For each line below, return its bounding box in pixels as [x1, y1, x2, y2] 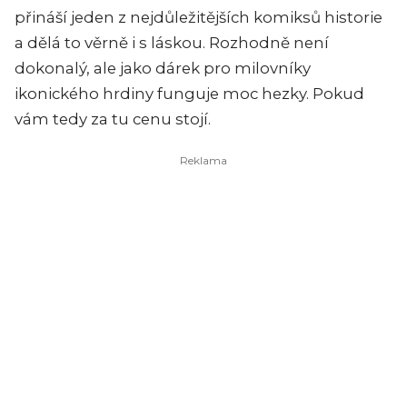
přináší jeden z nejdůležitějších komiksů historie [15, 8, 382, 27]
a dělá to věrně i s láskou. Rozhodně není [15, 34, 329, 53]
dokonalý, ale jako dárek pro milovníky [15, 59, 311, 78]
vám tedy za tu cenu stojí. [15, 110, 211, 129]
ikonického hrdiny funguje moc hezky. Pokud [15, 84, 364, 104]
